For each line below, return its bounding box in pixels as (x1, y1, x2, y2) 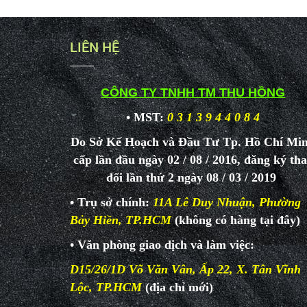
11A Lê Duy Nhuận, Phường (153, 195, 301, 209)
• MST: (126, 110, 164, 124)
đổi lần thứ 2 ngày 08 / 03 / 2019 (106, 171, 280, 184)
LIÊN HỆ (70, 39, 119, 56)
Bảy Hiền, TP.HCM (70, 213, 171, 227)
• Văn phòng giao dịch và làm (70, 238, 230, 251)
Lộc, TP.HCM (70, 280, 145, 294)
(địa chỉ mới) (145, 280, 213, 294)
